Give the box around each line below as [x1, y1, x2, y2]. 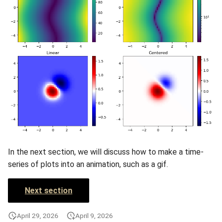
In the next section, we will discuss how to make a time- [8, 147, 204, 157]
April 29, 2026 [17, 211, 58, 220]
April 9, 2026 [75, 211, 113, 220]
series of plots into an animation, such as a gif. [8, 159, 168, 169]
